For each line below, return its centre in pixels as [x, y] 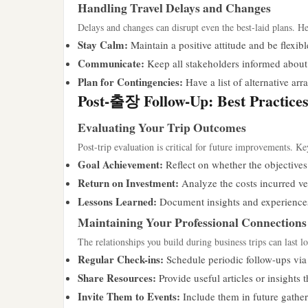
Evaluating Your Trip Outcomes [162, 127]
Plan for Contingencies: [130, 82]
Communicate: [111, 63]
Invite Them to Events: [129, 296]
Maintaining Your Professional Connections [192, 222]
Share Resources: [117, 278]
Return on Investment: [128, 183]
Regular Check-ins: [121, 259]
